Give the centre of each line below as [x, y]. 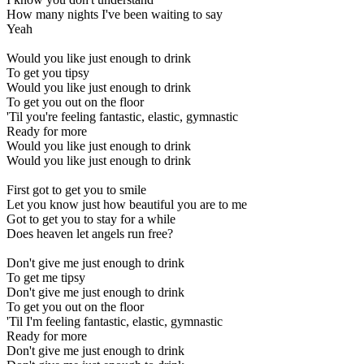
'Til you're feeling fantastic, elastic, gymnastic [122, 116]
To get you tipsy [48, 72]
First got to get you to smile [76, 189]
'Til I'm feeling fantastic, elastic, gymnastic [115, 321]
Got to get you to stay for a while [91, 219]
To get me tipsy [46, 277]
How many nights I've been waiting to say [115, 14]
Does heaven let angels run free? [90, 233]
